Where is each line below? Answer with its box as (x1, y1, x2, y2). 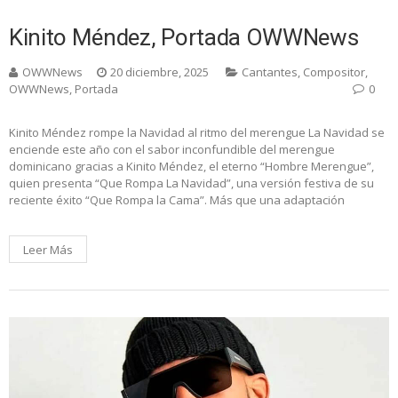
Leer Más (23, 241, 73, 258)
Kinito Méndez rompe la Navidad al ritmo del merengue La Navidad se (9, 123, 385, 140)
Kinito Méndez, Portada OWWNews (9, 23, 359, 51)
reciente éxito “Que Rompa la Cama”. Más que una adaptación (9, 191, 345, 208)
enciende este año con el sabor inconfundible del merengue (9, 140, 335, 157)
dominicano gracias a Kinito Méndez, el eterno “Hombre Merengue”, (9, 157, 374, 174)
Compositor (303, 63, 365, 80)
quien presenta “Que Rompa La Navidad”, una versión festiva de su (9, 174, 374, 191)
